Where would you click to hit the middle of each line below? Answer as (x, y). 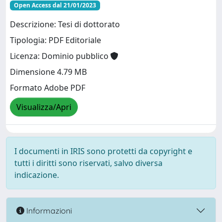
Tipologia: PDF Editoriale (55, 40)
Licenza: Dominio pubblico (60, 56)
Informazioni (48, 210)
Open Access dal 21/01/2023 (55, 5)
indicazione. (37, 175)
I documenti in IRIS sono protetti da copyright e (103, 151)
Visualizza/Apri (44, 107)
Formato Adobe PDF (48, 88)
